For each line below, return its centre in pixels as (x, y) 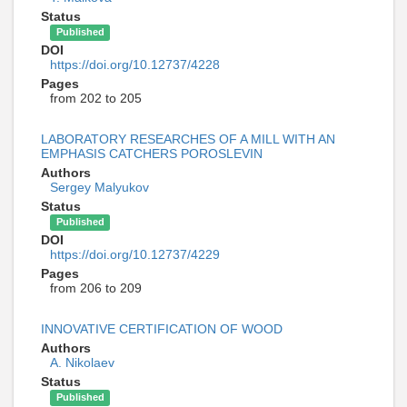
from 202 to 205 (96, 99)
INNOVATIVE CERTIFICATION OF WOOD (162, 329)
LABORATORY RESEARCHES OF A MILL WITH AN (188, 139)
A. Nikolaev (82, 363)
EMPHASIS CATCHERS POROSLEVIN (152, 154)
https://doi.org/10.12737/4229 (135, 255)
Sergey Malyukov (99, 188)
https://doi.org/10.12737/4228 (135, 65)
